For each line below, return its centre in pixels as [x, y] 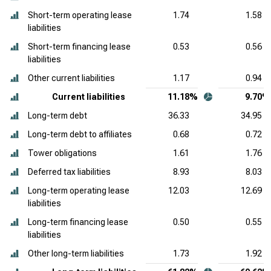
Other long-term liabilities [76, 253]
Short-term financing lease [79, 47]
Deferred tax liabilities [69, 172]
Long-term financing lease [78, 222]
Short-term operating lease [80, 15]
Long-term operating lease [79, 191]
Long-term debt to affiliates [80, 134]
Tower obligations [62, 153]
